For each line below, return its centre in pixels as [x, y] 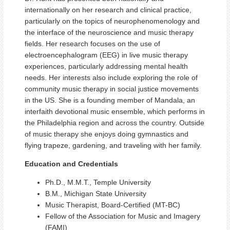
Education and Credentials [71, 164]
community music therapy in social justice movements [112, 89]
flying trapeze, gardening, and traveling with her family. [113, 145]
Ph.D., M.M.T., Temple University [98, 182]
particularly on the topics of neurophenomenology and [112, 21]
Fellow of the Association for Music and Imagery [123, 216]
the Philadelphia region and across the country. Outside [114, 123]
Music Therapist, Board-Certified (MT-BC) [113, 205]
